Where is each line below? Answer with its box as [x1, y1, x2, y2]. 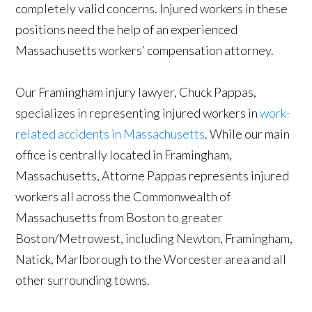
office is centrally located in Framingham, [15, 147, 233, 163]
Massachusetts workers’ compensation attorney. [15, 42, 274, 58]
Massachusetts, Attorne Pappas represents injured [15, 168, 290, 184]
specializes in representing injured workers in [15, 105, 260, 121]
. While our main [205, 126, 290, 142]
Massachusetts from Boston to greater [15, 210, 224, 226]
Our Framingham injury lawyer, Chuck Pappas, [15, 84, 257, 100]
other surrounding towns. [15, 272, 153, 288]
